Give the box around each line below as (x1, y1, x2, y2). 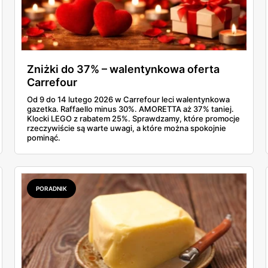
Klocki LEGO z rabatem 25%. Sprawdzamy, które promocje (27, 114, 240, 124)
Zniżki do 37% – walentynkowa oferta (27, 63, 220, 76)
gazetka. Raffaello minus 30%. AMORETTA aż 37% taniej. (27, 104, 234, 114)
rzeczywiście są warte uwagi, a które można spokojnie (27, 123, 226, 133)
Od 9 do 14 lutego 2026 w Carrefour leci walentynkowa (27, 95, 230, 105)
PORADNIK (36, 185, 67, 193)
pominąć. (27, 133, 60, 143)
